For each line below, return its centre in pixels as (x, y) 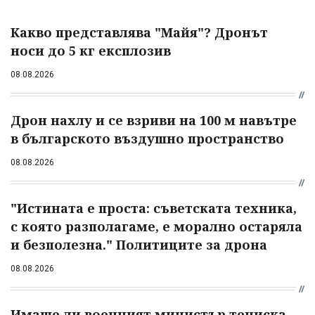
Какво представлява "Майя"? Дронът (139, 32)
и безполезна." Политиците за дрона (139, 244)
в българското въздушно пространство (147, 138)
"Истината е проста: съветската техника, (154, 208)
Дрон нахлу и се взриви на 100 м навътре (154, 120)
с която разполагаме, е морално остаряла (156, 226)
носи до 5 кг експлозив (91, 50)
